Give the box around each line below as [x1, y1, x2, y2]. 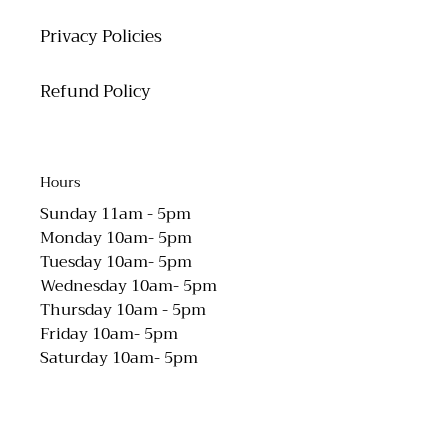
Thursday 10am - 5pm [40, 296, 206, 325]
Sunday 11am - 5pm [40, 200, 191, 229]
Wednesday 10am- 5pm [40, 272, 217, 301]
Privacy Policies [40, 21, 162, 51]
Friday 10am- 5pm [40, 320, 178, 349]
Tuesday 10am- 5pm [40, 248, 192, 277]
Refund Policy [40, 76, 151, 106]
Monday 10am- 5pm [40, 224, 192, 253]
